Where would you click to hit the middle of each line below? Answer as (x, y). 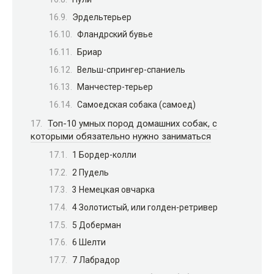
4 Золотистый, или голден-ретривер (145, 207)
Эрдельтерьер (102, 17)
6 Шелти (89, 243)
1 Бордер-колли (104, 155)
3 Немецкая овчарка (113, 190)
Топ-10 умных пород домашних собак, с (132, 123)
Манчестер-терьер (115, 87)
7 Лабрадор (96, 260)
